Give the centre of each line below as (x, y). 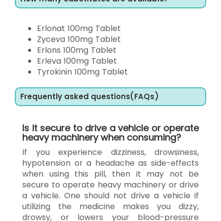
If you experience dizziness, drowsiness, (110, 152)
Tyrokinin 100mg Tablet (82, 72)
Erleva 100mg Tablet (77, 61)
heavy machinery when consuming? (102, 137)
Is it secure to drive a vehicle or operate (110, 128)
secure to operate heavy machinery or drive (110, 184)
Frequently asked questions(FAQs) (90, 96)
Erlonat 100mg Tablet (79, 28)
